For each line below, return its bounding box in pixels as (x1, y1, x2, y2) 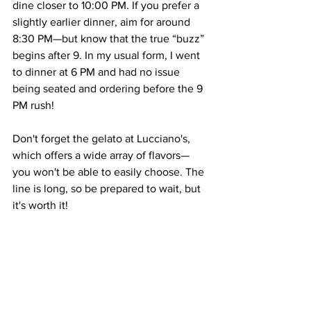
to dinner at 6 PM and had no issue (12, 66, 183, 78)
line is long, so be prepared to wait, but (12, 183, 203, 194)
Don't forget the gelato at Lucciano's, (12, 133, 193, 144)
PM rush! (12, 99, 57, 111)
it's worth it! (12, 199, 68, 211)
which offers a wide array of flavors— (12, 149, 190, 161)
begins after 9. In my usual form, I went (12, 49, 203, 61)
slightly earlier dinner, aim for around (12, 16, 193, 28)
